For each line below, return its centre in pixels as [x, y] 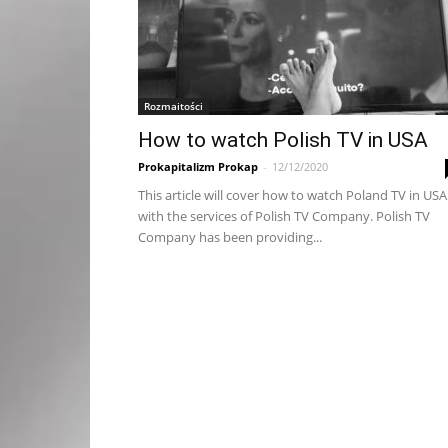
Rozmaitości [173, 106]
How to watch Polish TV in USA [283, 140]
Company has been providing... [230, 237]
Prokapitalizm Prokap [198, 166]
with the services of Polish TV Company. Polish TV [284, 216]
